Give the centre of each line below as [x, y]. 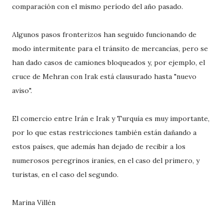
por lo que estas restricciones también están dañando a [104, 132]
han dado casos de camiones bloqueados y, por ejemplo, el [108, 62]
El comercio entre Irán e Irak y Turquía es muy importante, [111, 118]
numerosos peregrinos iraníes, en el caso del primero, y [106, 160]
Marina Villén [34, 202]
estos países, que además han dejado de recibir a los [99, 146]
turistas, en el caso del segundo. [65, 174]
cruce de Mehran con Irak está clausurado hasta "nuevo [104, 76]
